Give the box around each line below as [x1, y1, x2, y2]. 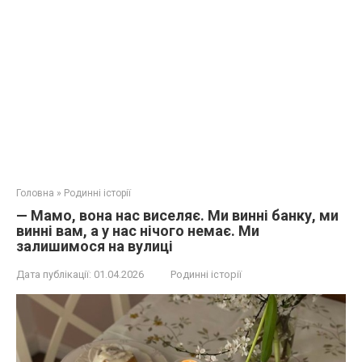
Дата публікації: [16, 268, 91, 280]
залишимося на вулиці [16, 238, 173, 255]
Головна [16, 187, 54, 199]
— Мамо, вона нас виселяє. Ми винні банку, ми [16, 207, 339, 224]
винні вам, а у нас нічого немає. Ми [16, 222, 259, 239]
